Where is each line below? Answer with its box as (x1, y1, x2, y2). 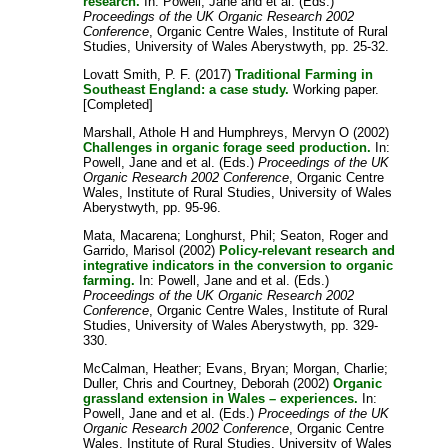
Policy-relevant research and (219, 242, 396, 258)
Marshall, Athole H (83, 124, 190, 140)
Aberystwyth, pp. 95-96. (83, 199, 222, 215)
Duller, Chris (83, 375, 154, 391)
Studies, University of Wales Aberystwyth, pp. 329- (83, 317, 379, 333)
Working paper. (289, 81, 380, 97)
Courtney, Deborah (182, 375, 290, 391)
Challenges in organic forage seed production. (83, 139, 372, 155)
